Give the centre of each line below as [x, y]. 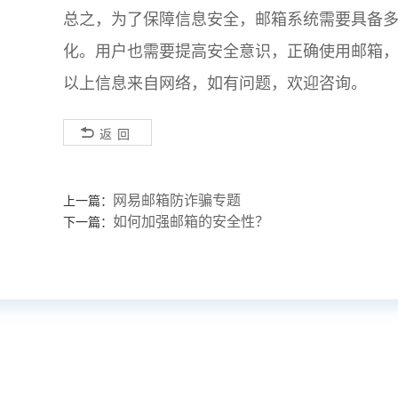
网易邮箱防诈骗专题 [177, 200]
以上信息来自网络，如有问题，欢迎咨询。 [215, 82]
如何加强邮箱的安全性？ [191, 221]
